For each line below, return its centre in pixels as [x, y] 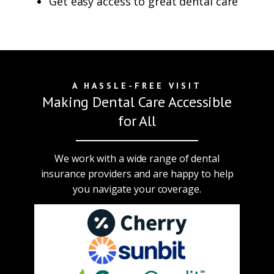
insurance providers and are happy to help [137, 174]
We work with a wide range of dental [137, 158]
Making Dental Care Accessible [137, 102]
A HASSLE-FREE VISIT [137, 86]
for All [137, 121]
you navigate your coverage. [137, 189]
